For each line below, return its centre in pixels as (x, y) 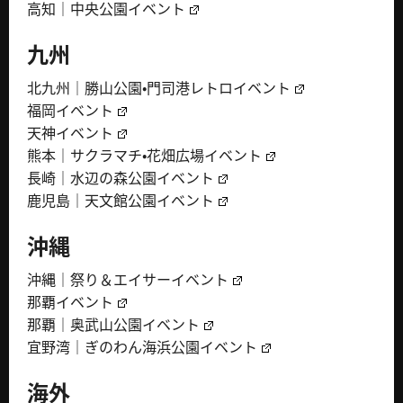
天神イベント (70, 134)
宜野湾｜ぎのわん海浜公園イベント (142, 348)
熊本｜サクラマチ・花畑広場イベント (144, 156)
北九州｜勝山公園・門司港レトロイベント (159, 89)
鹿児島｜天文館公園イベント (121, 201)
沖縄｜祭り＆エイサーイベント (128, 280)
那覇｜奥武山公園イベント (113, 325)
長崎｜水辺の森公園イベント (121, 179)
